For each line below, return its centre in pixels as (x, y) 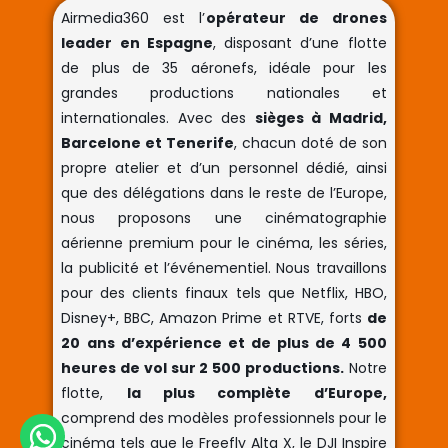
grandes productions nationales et (224, 92)
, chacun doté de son (310, 142)
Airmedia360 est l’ (133, 17)
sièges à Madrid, (320, 117)
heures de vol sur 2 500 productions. (202, 367)
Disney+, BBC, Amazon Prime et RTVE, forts (214, 317)
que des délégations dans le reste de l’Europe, (224, 192)
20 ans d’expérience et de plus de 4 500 (224, 342)
